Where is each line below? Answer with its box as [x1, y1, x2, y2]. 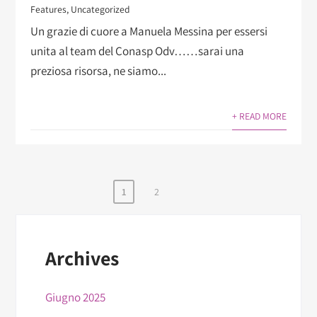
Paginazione [16, 195, 123, 222]
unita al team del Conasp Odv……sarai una [30, 42, 244, 59]
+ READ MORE [232, 109, 287, 122]
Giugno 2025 [45, 289, 105, 306]
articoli [16, 241, 79, 267]
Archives [45, 245, 119, 272]
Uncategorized [70, 2, 130, 16]
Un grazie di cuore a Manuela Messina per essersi [30, 23, 267, 39]
